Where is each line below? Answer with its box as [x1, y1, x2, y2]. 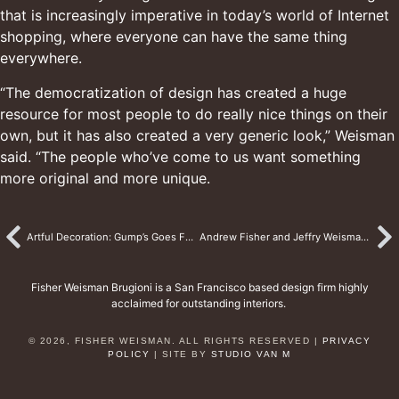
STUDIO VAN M [210, 348, 291, 359]
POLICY [108, 348, 151, 359]
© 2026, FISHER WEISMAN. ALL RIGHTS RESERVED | [28, 335, 322, 346]
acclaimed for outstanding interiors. [110, 296, 289, 310]
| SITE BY [150, 348, 211, 359]
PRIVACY [322, 335, 371, 346]
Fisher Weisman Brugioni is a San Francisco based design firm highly [30, 280, 369, 294]
